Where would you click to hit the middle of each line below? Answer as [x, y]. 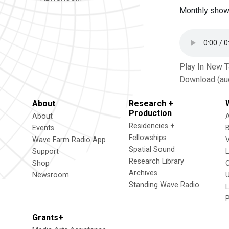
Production [150, 113]
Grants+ [48, 217]
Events [43, 128]
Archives [143, 173]
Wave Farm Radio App [69, 140]
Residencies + [152, 126]
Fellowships [148, 138]
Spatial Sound [152, 150]
